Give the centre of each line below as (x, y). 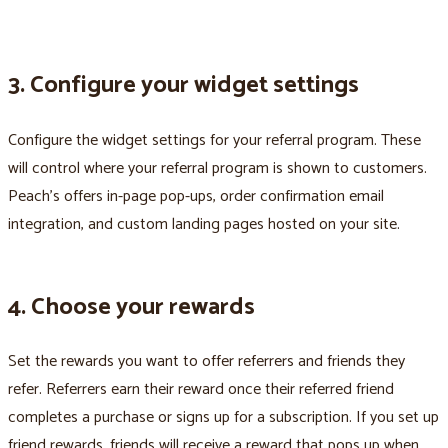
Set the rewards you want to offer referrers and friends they (206, 362)
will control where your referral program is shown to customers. (217, 168)
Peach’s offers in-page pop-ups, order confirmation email (196, 196)
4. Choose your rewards (131, 307)
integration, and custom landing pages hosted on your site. (204, 224)
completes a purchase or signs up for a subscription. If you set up (223, 418)
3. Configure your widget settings (183, 85)
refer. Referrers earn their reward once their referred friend (201, 390)
